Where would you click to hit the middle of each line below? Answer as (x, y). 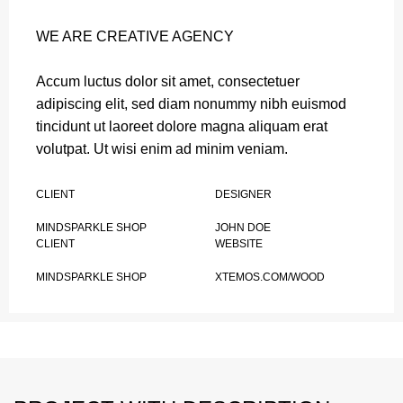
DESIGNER (243, 194)
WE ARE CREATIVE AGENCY (135, 36)
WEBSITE (238, 244)
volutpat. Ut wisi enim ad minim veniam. (162, 149)
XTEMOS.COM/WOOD (269, 277)
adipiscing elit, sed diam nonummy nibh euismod (191, 104)
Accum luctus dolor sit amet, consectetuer (168, 81)
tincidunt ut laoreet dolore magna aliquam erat (182, 126)
